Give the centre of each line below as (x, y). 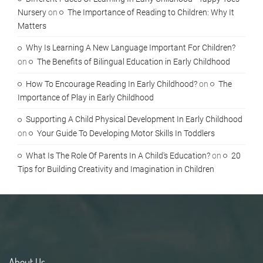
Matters (32, 26)
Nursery (32, 13)
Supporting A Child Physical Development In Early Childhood (134, 119)
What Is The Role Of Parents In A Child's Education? (118, 155)
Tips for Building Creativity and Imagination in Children (116, 169)
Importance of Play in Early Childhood (86, 98)
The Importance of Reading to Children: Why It (151, 13)
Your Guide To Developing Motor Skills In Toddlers (126, 133)
